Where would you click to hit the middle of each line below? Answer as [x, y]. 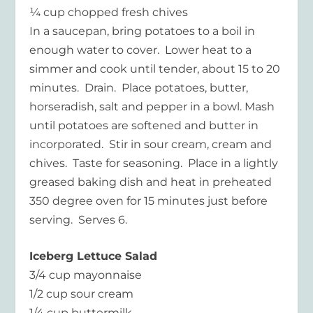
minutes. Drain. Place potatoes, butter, [139, 87]
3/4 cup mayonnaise [86, 275]
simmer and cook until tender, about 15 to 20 [155, 68]
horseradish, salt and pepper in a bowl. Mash [152, 106]
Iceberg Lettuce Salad [94, 256]
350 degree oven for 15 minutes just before [149, 201]
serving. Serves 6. [79, 219]
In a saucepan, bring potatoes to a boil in [143, 31]
